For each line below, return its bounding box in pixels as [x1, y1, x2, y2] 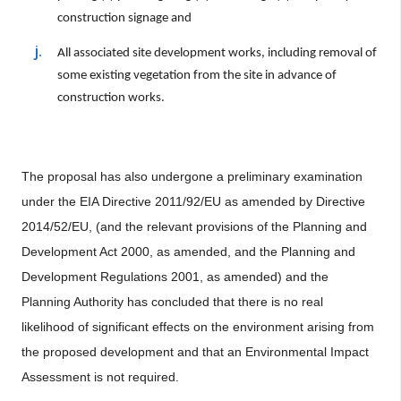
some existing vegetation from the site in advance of [57, 69, 337, 82]
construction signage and [57, 12, 192, 25]
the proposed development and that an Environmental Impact [21, 345, 369, 359]
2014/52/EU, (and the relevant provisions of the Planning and [21, 219, 367, 234]
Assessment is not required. [21, 370, 179, 384]
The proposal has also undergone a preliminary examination [21, 169, 363, 183]
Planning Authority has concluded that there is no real [21, 294, 323, 309]
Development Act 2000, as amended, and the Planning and [21, 244, 355, 259]
